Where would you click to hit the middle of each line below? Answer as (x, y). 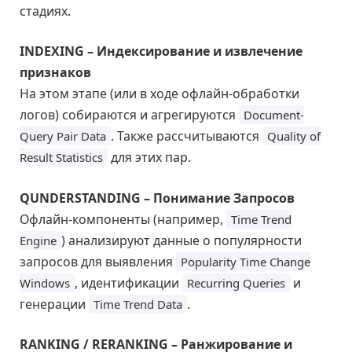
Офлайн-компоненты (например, (123, 219)
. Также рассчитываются (187, 136)
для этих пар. (149, 158)
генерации (54, 304)
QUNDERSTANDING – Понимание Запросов (157, 198)
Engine (38, 240)
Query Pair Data (63, 136)
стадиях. (45, 11)
